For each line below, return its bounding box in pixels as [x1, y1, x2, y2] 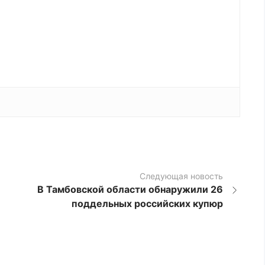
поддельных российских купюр [72, 198, 224, 210]
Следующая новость [140, 171, 224, 182]
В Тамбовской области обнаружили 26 [37, 183, 224, 196]
